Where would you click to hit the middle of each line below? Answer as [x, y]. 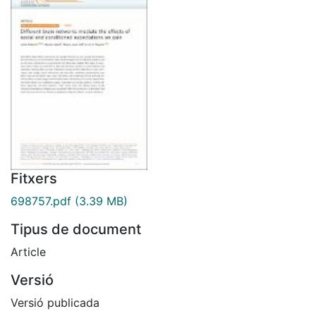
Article [28, 251]
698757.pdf [41, 201]
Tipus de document [76, 229]
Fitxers [34, 178]
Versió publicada [55, 302]
